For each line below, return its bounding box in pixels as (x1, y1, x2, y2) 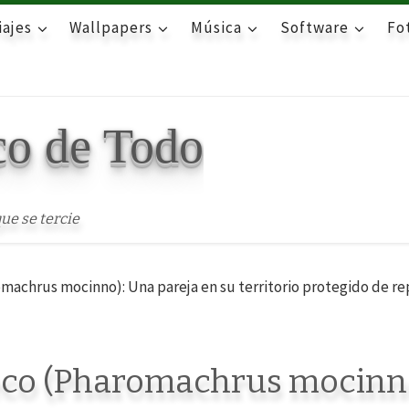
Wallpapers (69, 17, 153, 37)
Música (191, 17, 242, 37)
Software (279, 17, 349, 37)
